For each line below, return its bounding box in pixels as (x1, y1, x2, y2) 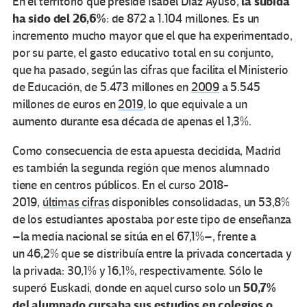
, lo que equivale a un (143, 97, 247, 112)
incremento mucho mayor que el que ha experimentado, (12, 28, 293, 43)
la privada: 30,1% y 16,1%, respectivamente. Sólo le (12, 263, 262, 278)
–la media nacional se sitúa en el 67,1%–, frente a (12, 229, 257, 244)
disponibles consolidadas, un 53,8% (109, 195, 291, 210)
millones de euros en (12, 97, 119, 112)
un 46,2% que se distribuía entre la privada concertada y (12, 246, 292, 261)
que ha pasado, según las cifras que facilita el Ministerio (12, 62, 288, 77)
